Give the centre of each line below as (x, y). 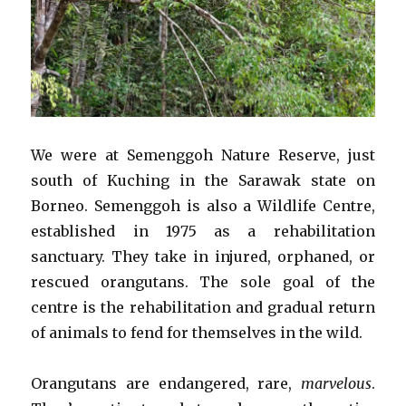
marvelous (336, 384)
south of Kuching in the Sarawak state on (203, 181)
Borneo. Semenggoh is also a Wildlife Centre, (203, 206)
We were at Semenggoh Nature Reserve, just (203, 155)
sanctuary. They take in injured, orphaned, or (203, 257)
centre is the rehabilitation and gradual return (203, 308)
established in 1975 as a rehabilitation (203, 232)
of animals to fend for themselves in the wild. (197, 333)
